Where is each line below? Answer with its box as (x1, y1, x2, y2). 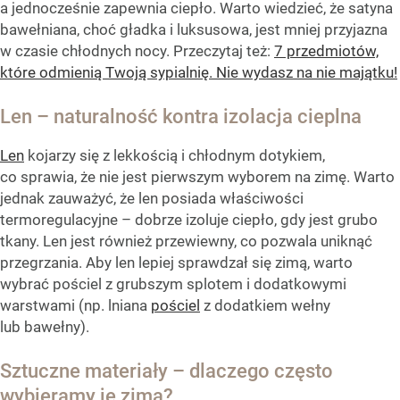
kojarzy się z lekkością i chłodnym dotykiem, (24, 146, 325, 165)
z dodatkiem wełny (200, 296, 330, 315)
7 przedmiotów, (274, 42, 379, 61)
